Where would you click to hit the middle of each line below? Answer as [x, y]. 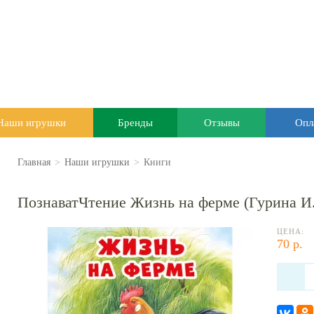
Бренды [135, 123]
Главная [34, 162]
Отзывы [221, 123]
